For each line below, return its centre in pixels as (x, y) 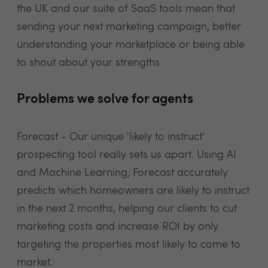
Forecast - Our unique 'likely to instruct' (111, 137)
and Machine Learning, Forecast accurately (122, 173)
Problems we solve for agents (105, 100)
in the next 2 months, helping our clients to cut (127, 209)
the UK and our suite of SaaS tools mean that (126, 9)
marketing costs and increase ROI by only (118, 227)
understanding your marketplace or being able (131, 45)
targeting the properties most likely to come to (129, 245)
